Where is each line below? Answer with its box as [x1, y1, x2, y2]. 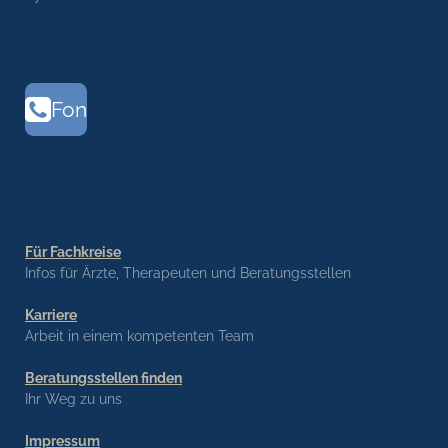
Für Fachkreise [25, 244, 121, 261]
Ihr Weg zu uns [25, 391, 122, 408]
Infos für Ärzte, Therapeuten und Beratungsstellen [25, 265, 351, 282]
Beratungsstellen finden [25, 370, 182, 387]
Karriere [25, 307, 77, 324]
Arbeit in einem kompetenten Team [25, 328, 254, 345]
